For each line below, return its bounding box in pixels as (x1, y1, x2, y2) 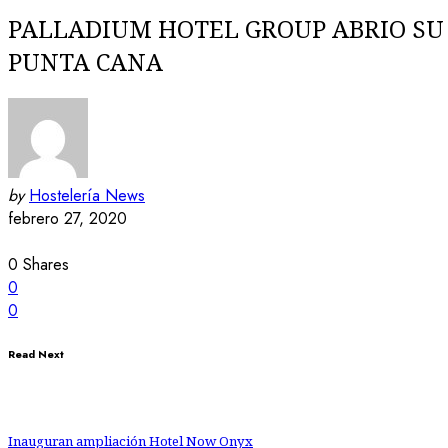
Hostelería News (29, 183, 145, 207)
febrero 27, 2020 (8, 206, 127, 230)
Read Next (8, 346, 64, 362)
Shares (23, 252, 69, 276)
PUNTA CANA (8, 45, 163, 79)
